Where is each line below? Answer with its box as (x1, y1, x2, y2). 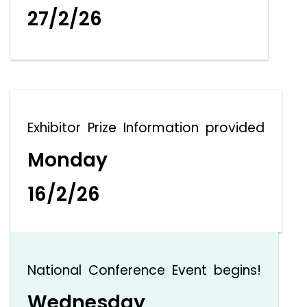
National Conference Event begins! (27, 261, 261, 280)
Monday (27, 146, 108, 173)
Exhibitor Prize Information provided (27, 119, 265, 138)
